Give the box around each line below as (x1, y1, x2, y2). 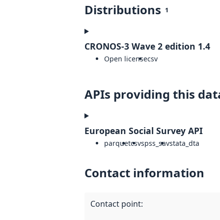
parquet (104, 138, 131, 148)
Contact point (90, 198, 141, 210)
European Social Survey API (84, 125, 203, 137)
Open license (104, 54, 147, 64)
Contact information (84, 165, 204, 181)
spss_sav (141, 138, 169, 148)
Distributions (84, 1, 161, 18)
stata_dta (169, 138, 199, 148)
